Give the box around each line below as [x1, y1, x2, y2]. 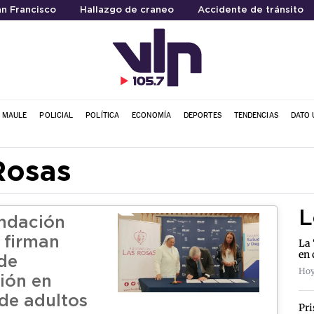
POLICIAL [39, 110, 74, 120]
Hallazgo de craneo [79, 6, 174, 14]
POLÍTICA [86, 110, 120, 120]
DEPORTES [183, 110, 221, 120]
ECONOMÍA [132, 110, 171, 120]
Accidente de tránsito [197, 6, 303, 14]
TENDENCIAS [233, 110, 278, 120]
